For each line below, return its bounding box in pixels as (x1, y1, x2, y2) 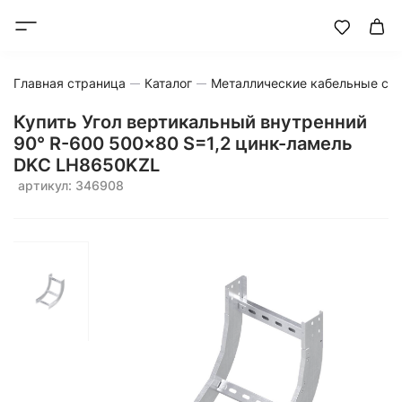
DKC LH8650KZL (13, 154, 160, 176)
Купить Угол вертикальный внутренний (13, 111, 367, 133)
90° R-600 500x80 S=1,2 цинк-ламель (13, 133, 353, 154)
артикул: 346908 (18, 178, 124, 193)
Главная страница (13, 75, 126, 91)
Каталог (144, 75, 192, 91)
